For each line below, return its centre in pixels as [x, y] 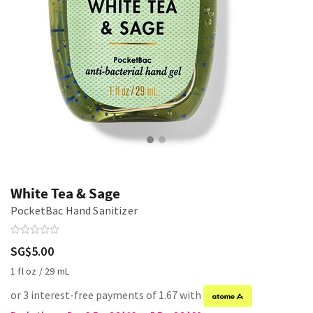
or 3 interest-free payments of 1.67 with [107, 295]
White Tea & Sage [65, 193]
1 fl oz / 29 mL [40, 271]
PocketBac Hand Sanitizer [74, 210]
